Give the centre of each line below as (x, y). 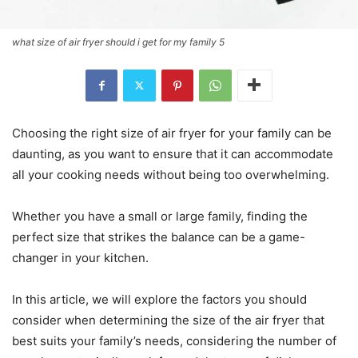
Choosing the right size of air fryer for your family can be (172, 133)
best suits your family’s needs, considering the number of (174, 340)
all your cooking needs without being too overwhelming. (171, 174)
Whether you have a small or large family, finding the (160, 216)
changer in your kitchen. (80, 257)
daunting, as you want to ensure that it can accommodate (173, 153)
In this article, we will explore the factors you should (159, 299)
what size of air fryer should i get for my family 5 (118, 42)
